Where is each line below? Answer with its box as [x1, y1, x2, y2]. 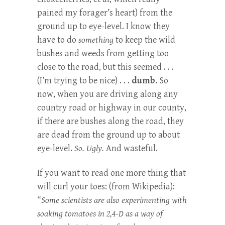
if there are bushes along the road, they [37, 116, 184, 127]
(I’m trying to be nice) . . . [37, 75, 132, 86]
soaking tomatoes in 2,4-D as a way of [37, 208, 163, 219]
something [78, 34, 116, 45]
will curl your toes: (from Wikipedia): [37, 181, 175, 192]
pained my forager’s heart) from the [37, 7, 172, 18]
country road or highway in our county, [37, 102, 186, 113]
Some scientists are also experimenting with [41, 194, 187, 205]
